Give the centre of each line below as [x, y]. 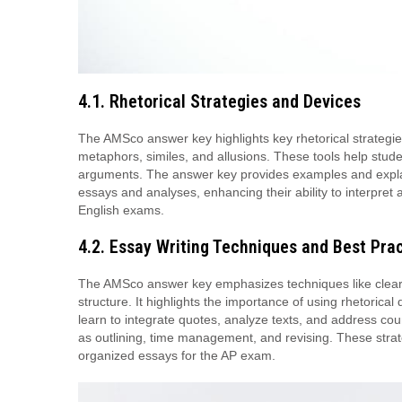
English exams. [121, 210]
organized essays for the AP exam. [177, 355]
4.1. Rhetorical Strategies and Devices [219, 101]
